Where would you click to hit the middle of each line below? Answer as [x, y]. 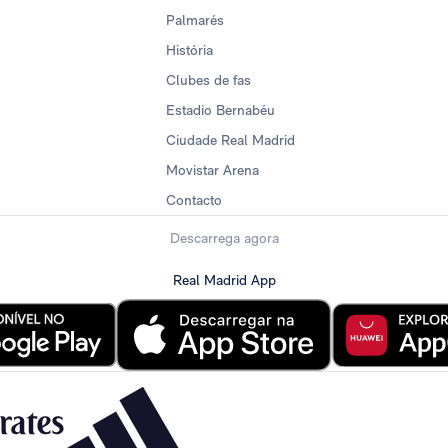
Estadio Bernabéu [221, 110]
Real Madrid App [224, 279]
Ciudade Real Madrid [231, 140]
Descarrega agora [224, 238]
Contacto [194, 200]
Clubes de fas [209, 80]
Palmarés [195, 20]
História [190, 50]
